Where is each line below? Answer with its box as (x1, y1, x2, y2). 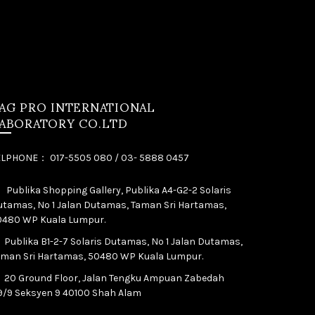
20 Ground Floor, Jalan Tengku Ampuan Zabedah (4, 271, 224, 284)
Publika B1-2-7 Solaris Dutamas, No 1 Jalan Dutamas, (4, 235, 243, 247)
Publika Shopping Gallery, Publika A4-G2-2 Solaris (4, 184, 231, 196)
